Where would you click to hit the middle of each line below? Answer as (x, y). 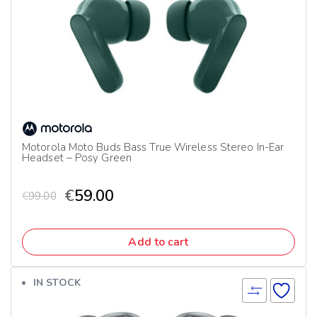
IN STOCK (57, 283)
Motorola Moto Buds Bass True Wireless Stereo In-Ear (153, 147)
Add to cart (158, 242)
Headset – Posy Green (77, 158)
